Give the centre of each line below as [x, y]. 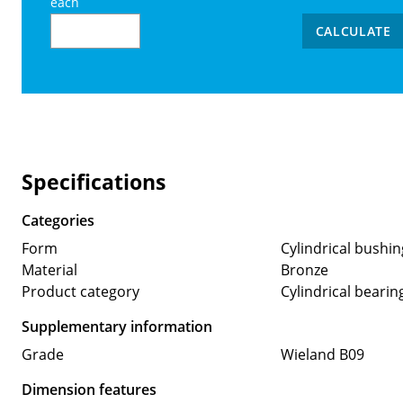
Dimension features [89, 389]
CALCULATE [353, 31]
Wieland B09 [322, 354]
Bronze [304, 269]
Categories [58, 220]
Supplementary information [117, 326]
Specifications [94, 181]
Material [49, 269]
